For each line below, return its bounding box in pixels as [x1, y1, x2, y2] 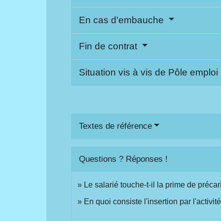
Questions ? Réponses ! [79, 154, 168, 164]
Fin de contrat [79, 40, 140, 51]
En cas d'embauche [79, 14, 167, 25]
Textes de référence [79, 121, 152, 131]
